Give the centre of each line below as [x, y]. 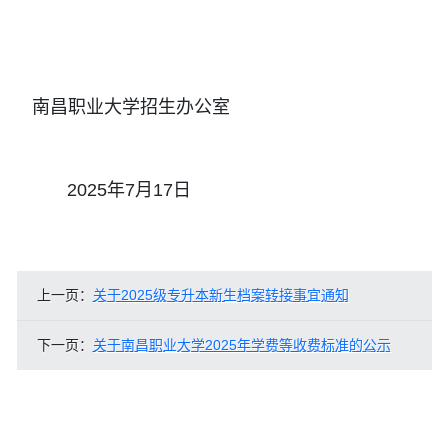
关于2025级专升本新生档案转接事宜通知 [220, 295]
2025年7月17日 [101, 190]
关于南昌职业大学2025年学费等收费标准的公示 [241, 345]
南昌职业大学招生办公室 [121, 107]
